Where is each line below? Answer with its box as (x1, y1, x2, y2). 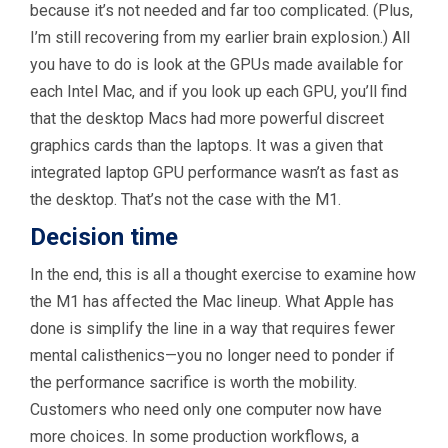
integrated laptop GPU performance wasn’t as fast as (30, 162, 399, 182)
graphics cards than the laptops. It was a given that (30, 135, 383, 155)
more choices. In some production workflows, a (30, 426, 359, 446)
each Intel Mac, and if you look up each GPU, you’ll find (30, 81, 407, 101)
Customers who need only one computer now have (30, 399, 382, 419)
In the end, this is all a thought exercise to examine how (30, 264, 416, 284)
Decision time (30, 222, 178, 251)
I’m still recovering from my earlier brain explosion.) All (30, 27, 410, 47)
